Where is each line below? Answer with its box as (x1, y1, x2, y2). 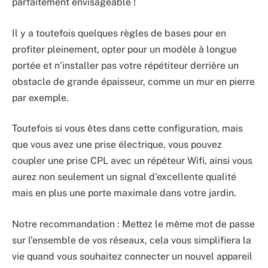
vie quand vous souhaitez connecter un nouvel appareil (12, 250, 252, 262)
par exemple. (12, 92, 69, 103)
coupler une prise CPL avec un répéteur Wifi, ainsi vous (12, 155, 252, 167)
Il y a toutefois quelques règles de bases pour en (12, 27, 226, 39)
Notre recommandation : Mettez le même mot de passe (12, 218, 255, 230)
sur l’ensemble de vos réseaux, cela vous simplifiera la (12, 234, 251, 246)
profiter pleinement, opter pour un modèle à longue (12, 43, 237, 55)
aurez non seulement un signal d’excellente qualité (12, 171, 236, 183)
